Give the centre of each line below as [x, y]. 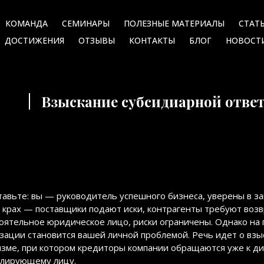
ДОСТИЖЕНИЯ [34, 41]
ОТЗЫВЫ [97, 41]
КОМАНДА [27, 24]
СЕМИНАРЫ [86, 24]
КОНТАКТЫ [152, 41]
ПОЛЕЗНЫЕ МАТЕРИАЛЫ [174, 24]
